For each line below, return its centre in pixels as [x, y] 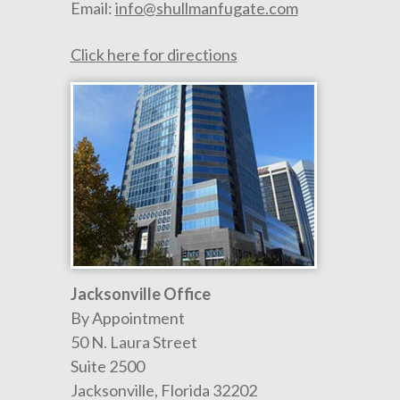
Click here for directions [154, 54]
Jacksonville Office [140, 293]
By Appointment [127, 317]
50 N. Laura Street [133, 342]
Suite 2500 [107, 366]
